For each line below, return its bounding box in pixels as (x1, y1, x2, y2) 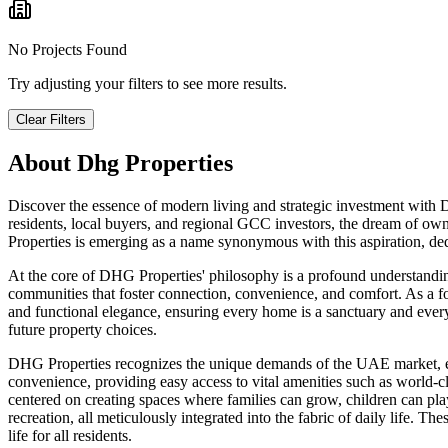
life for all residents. (8, 427, 132, 444)
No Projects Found (8, 41, 127, 59)
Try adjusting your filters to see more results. (8, 75, 287, 93)
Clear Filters (16, 112, 86, 128)
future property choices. (8, 321, 157, 338)
